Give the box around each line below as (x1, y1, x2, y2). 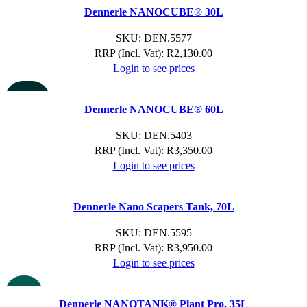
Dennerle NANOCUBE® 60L (84, 103, 223, 116)
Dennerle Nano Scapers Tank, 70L (73, 201, 234, 213)
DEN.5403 (143, 130, 192, 142)
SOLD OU (12, 90, 43, 98)
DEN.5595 (143, 227, 192, 239)
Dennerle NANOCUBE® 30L (84, 6, 223, 19)
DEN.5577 (143, 32, 192, 45)
